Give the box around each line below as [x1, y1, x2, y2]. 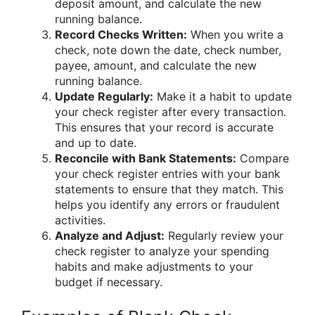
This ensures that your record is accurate [55, 120, 274, 134]
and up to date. [55, 135, 136, 150]
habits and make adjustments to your [55, 259, 253, 274]
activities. [55, 212, 105, 227]
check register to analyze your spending [55, 243, 269, 258]
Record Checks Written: [55, 27, 187, 41]
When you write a [187, 27, 283, 41]
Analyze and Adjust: [55, 228, 165, 243]
